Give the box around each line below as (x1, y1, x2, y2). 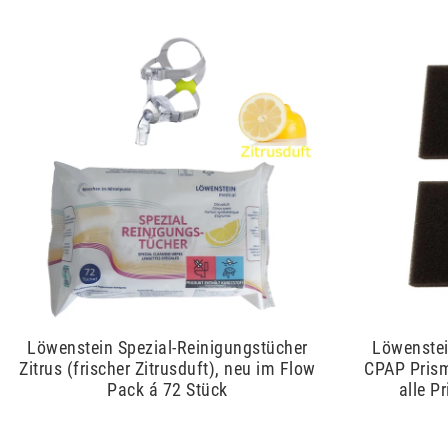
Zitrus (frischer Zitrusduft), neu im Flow (19, 358, 316, 380)
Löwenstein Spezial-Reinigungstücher (27, 337, 308, 359)
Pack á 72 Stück (107, 379, 228, 401)
